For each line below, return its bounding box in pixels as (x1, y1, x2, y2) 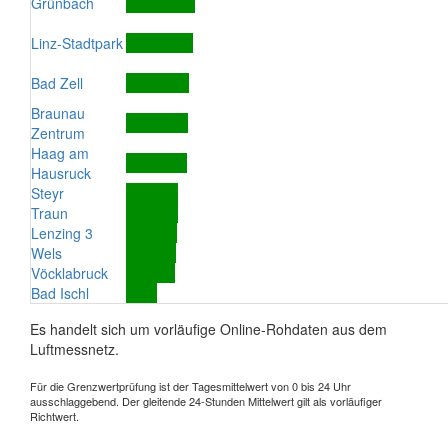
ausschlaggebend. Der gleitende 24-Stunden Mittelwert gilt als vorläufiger (30, 393, 382, 409)
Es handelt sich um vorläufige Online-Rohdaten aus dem (30, 319, 387, 339)
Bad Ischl (31, 283, 89, 303)
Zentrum (31, 123, 85, 143)
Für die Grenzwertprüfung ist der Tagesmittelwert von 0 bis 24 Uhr (30, 378, 351, 394)
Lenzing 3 (31, 223, 93, 243)
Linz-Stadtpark (31, 33, 123, 53)
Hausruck (31, 163, 91, 183)
